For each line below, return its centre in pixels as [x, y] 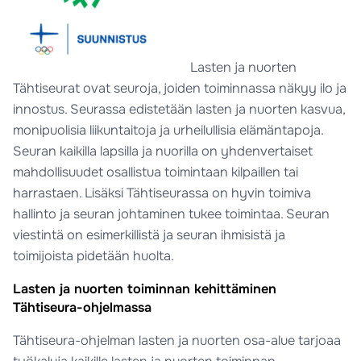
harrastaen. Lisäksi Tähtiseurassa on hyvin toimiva [162, 193]
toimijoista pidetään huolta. [94, 255]
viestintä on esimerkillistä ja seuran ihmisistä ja [149, 234]
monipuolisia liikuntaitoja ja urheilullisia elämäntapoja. [168, 130]
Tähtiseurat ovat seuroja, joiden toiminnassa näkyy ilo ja [180, 88]
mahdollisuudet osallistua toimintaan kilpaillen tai [156, 172]
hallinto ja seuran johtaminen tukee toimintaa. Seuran [172, 214]
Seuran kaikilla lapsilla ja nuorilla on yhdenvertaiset [163, 151]
